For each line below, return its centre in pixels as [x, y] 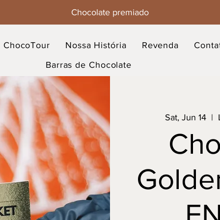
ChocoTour [27, 45]
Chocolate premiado [110, 12]
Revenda [160, 45]
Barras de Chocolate [89, 65]
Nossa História [96, 45]
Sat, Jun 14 [185, 117]
